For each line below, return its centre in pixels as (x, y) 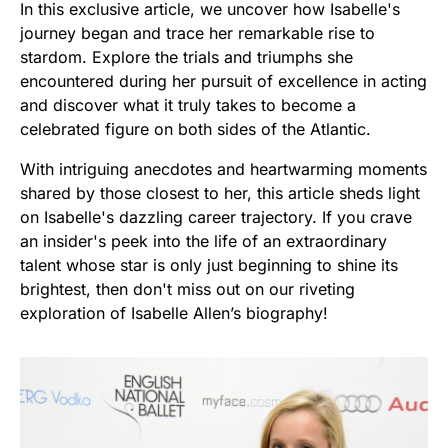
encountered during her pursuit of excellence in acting (223, 80)
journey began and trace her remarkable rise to (197, 32)
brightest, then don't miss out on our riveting (187, 288)
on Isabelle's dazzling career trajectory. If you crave (216, 216)
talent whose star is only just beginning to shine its (209, 264)
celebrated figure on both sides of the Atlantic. (195, 128)
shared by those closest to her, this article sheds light (220, 192)
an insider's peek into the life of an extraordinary (203, 240)
